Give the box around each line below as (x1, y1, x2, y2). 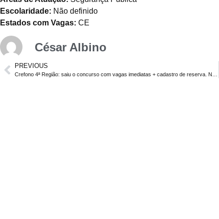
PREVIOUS (15, 62, 48, 70)
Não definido (51, 6, 98, 15)
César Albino (35, 40, 107, 54)
